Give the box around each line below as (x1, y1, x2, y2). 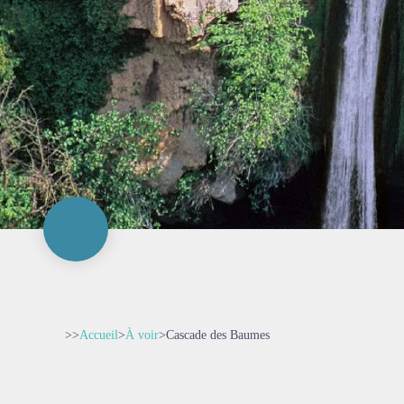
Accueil (79, 328, 118, 342)
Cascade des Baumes (166, 328, 270, 342)
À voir (125, 328, 159, 342)
